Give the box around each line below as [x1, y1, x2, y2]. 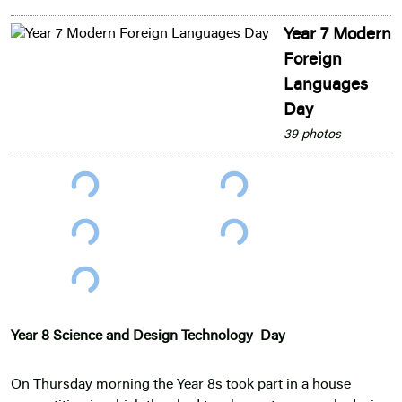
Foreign [284, 51, 342, 69]
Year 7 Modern [284, 26, 391, 44]
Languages [284, 76, 368, 94]
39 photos [284, 127, 341, 142]
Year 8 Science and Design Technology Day [11, 329, 289, 345]
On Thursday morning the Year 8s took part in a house [11, 378, 351, 393]
